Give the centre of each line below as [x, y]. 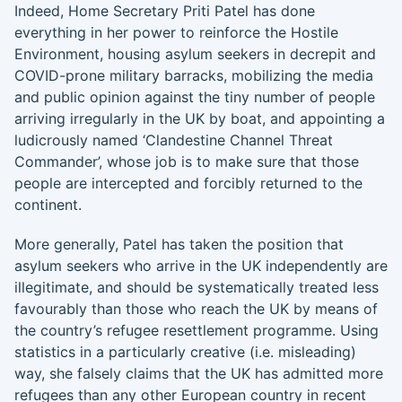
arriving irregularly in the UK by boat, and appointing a [200, 118]
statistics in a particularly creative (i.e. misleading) [185, 352]
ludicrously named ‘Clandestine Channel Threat [174, 140]
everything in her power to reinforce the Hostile [176, 32]
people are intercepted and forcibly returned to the [188, 183]
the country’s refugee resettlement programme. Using [197, 330]
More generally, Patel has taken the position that [179, 244]
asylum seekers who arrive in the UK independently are [201, 266]
